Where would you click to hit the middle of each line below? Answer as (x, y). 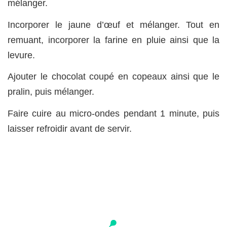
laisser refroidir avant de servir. (70, 128)
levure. (21, 55)
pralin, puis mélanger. (51, 92)
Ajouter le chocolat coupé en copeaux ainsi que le (113, 77)
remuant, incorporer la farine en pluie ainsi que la (113, 40)
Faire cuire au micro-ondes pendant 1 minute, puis (113, 113)
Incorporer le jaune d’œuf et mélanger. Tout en (113, 25)
